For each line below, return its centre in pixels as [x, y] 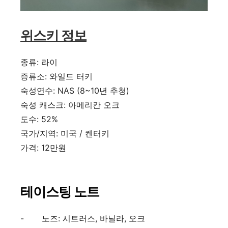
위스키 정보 [53, 35]
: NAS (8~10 [76, 90]
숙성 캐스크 [42, 105]
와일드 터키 [71, 76]
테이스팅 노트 [60, 191]
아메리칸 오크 [94, 105]
